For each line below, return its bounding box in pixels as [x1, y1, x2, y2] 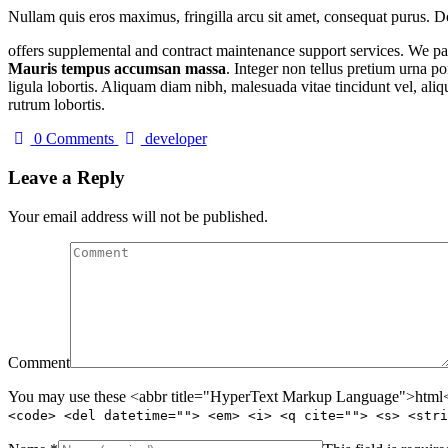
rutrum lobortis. [8, 96, 105, 114]
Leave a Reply [8, 167, 125, 189]
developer [140, 130, 207, 148]
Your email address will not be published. [8, 207, 268, 225]
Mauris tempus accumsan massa [8, 60, 226, 78]
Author [117, 129, 163, 147]
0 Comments [34, 130, 119, 148]
